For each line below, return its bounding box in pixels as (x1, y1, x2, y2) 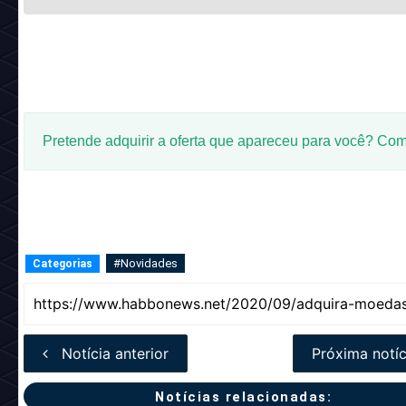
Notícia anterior (61, 344, 169, 362)
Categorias (32, 257, 92, 270)
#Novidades (112, 256, 178, 270)
